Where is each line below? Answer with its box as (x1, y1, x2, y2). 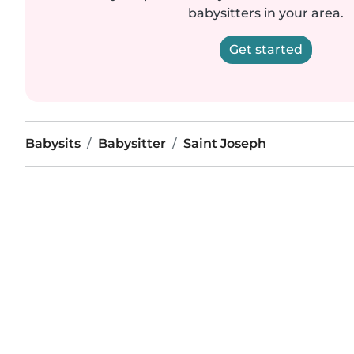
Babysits (25, 135, 81, 151)
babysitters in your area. (187, 5, 344, 21)
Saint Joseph (183, 135, 266, 151)
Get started (228, 41, 303, 57)
